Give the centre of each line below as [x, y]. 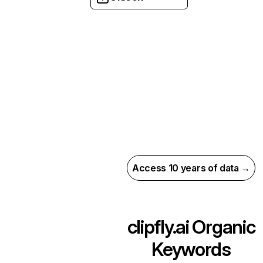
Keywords [191, 249]
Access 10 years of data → [191, 168]
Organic [222, 227]
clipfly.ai [158, 227]
